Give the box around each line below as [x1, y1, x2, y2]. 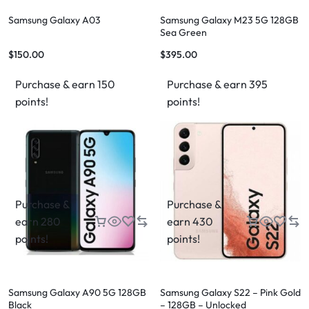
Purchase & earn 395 [167, 77, 268, 91]
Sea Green [160, 26, 207, 39]
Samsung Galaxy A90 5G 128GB [8, 286, 146, 299]
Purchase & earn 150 [15, 77, 115, 91]
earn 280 [15, 215, 61, 228]
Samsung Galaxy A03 [8, 14, 101, 26]
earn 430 [167, 215, 213, 228]
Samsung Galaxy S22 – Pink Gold [160, 286, 301, 299]
